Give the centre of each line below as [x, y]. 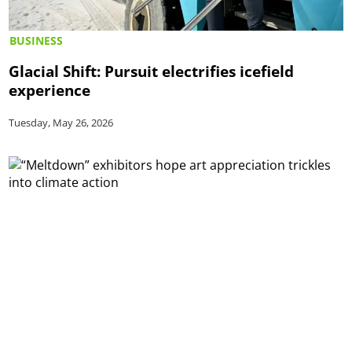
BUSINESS [37, 40]
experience [50, 90]
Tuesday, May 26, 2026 [61, 122]
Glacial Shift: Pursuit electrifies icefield [152, 71]
